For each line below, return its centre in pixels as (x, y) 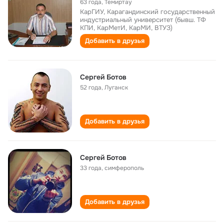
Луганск (116, 87)
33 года (91, 168)
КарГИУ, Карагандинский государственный (147, 12)
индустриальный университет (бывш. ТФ (143, 20)
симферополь (124, 168)
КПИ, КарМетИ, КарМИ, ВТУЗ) (126, 28)
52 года (91, 87)
